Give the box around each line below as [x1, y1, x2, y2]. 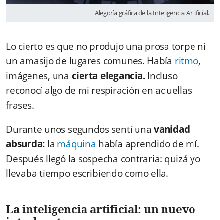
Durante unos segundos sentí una [6, 122, 154, 136]
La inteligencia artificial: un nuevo [6, 201, 195, 217]
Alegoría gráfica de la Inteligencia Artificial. [94, 8, 209, 17]
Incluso [147, 69, 178, 82]
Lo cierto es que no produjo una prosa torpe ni [6, 39, 206, 53]
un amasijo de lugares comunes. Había [6, 54, 175, 67]
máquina [57, 137, 96, 150]
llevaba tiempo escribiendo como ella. [6, 166, 168, 180]
